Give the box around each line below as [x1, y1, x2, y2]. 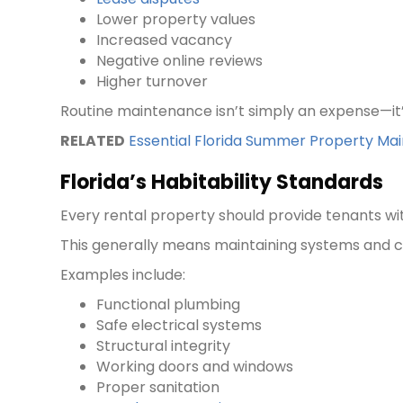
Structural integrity [96, 336, 231, 357]
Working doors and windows [96, 356, 294, 378]
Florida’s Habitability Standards [60, 168, 384, 197]
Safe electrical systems [96, 315, 263, 336]
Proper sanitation [96, 377, 220, 399]
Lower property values [96, 9, 256, 31]
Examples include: [60, 264, 186, 286]
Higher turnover [96, 71, 209, 93]
